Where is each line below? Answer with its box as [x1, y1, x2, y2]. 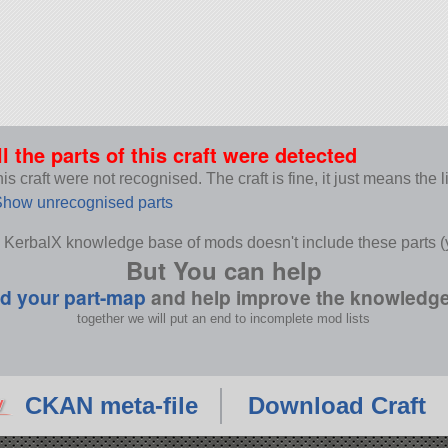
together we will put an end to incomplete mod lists [77, 311, 371, 327]
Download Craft [247, 392, 426, 420]
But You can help [125, 253, 322, 288]
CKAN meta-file [25, 392, 198, 420]
